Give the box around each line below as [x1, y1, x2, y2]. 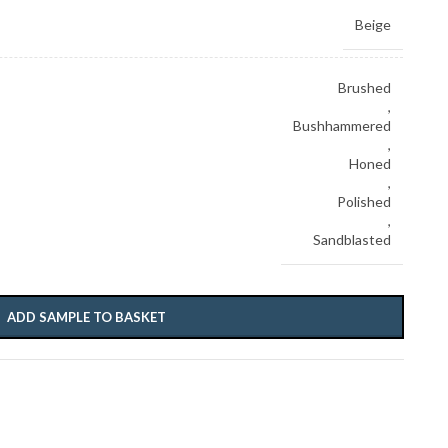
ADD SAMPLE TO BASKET [6, 309, 166, 325]
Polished [336, 193, 391, 210]
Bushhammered [292, 117, 391, 134]
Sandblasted [312, 231, 391, 248]
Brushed [337, 79, 391, 96]
